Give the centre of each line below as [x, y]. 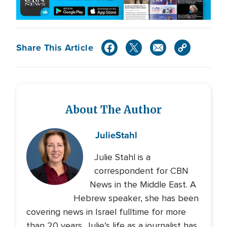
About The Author [113, 110]
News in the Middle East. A [143, 185]
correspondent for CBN [141, 171]
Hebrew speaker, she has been [136, 198]
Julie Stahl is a [123, 157]
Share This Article [55, 47]
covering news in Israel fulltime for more [106, 212]
